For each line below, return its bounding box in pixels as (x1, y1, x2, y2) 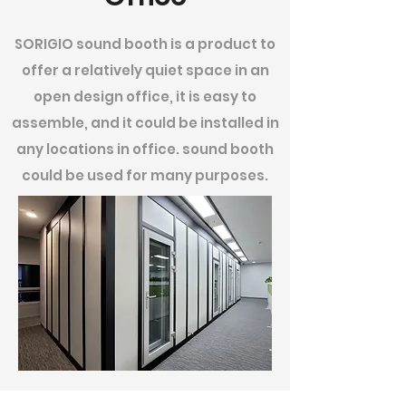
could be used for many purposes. (22, 166, 268, 185)
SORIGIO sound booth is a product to (14, 34, 275, 53)
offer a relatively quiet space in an (21, 61, 269, 80)
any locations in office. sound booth (16, 140, 274, 159)
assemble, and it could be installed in (11, 113, 279, 132)
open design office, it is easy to (34, 87, 256, 106)
